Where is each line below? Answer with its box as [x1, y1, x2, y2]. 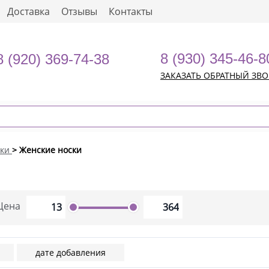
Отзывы [61, 5, 97, 18]
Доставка [7, 5, 50, 18]
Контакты [109, 5, 153, 18]
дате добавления [35, 247, 106, 258]
